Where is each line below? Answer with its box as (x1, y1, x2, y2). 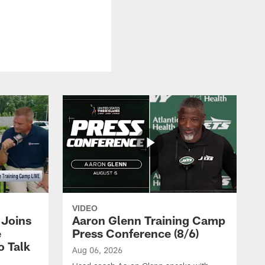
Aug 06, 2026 (72, 244, 122, 255)
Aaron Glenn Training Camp (72, 212, 225, 227)
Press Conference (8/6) (72, 225, 199, 240)
